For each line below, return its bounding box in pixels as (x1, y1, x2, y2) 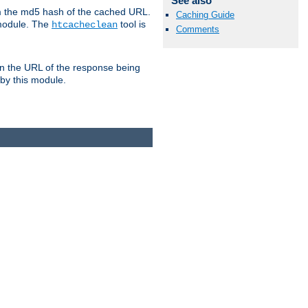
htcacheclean (52, 19, 118, 31)
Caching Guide (176, 10, 234, 21)
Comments (176, 24, 219, 35)
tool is (118, 19, 146, 30)
